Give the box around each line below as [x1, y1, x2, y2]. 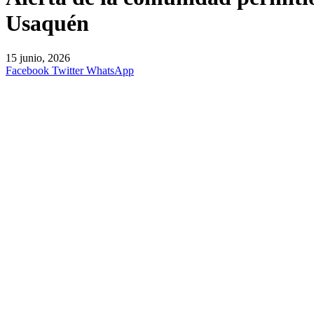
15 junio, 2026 [6, 51, 70, 64]
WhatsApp [86, 64, 134, 76]
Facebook [6, 64, 49, 76]
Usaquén [6, 11, 89, 36]
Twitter [52, 64, 83, 76]
